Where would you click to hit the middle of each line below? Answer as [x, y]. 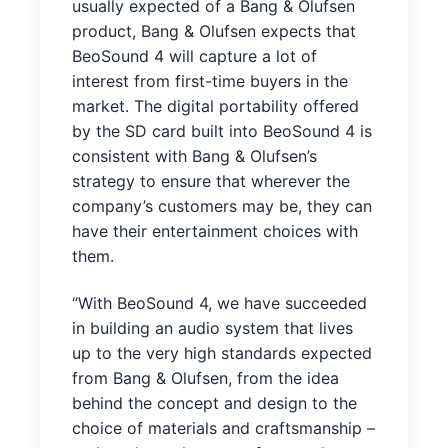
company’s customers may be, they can [222, 205]
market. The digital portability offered [215, 105]
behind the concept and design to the [214, 403]
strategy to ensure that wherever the [211, 180]
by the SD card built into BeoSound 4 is [222, 130]
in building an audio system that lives [212, 328]
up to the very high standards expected [222, 353]
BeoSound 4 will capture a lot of [194, 55]
